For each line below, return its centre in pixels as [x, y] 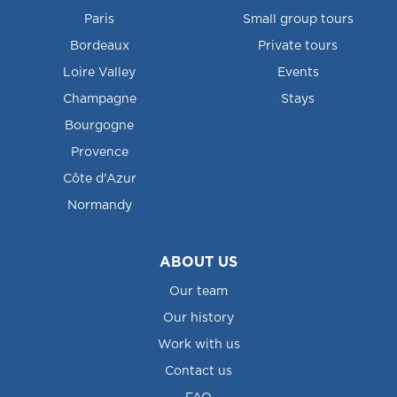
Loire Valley [99, 73]
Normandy [99, 206]
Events [298, 73]
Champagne [99, 99]
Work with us [198, 345]
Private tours [298, 46]
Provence [99, 152]
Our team [198, 292]
